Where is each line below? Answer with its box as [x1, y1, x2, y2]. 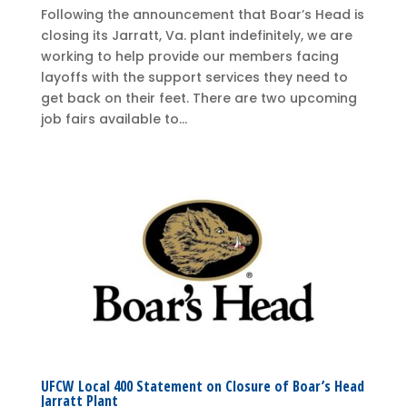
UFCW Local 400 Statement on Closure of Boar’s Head [40, 375, 364, 396]
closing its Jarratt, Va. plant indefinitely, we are [40, 26, 352, 45]
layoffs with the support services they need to [40, 68, 348, 87]
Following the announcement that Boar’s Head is [40, 5, 364, 25]
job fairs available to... [40, 110, 187, 129]
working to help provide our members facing [40, 47, 339, 66]
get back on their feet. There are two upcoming [40, 89, 357, 108]
